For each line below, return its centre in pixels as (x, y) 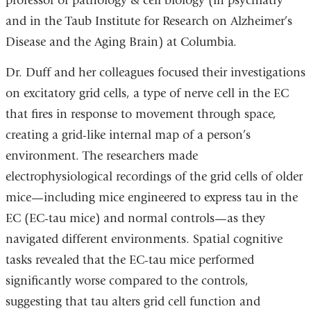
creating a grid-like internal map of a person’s (128, 135)
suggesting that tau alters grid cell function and (133, 301)
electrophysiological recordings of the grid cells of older (154, 176)
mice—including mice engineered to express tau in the (151, 197)
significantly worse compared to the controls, (127, 280)
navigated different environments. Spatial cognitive (144, 239)
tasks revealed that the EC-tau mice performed (129, 260)
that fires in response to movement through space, (141, 114)
